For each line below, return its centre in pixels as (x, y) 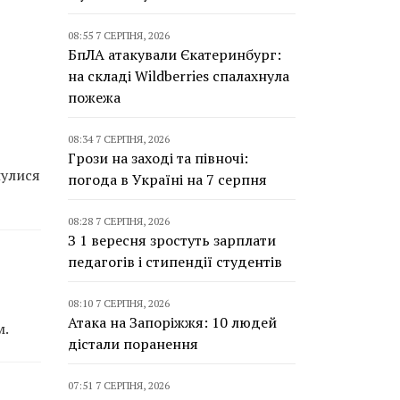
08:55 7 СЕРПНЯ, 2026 (119, 35)
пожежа (94, 97)
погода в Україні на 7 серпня (167, 179)
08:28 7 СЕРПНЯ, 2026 (119, 221)
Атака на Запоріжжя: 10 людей (172, 322)
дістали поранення (133, 344)
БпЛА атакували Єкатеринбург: (175, 54)
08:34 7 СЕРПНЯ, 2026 (119, 139)
